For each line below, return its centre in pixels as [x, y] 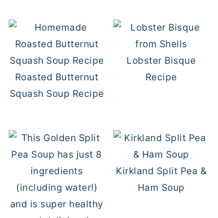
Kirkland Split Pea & [161, 171]
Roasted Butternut [57, 77]
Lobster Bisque [161, 61]
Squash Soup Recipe [57, 94]
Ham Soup [161, 188]
